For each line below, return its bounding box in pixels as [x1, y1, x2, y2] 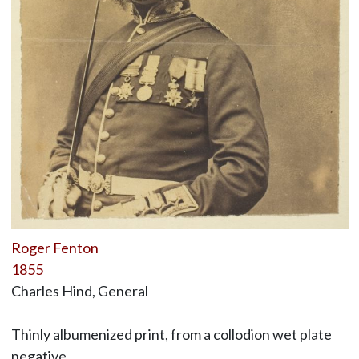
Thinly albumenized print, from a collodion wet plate [10, 325, 332, 344]
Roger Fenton [10, 239, 99, 257]
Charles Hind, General [10, 282, 148, 301]
